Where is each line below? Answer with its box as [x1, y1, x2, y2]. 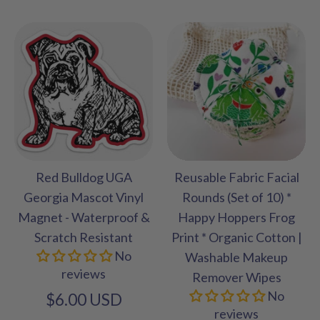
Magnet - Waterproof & [17, 209, 150, 226]
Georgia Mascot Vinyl [24, 189, 144, 206]
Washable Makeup [185, 249, 288, 266]
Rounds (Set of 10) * [181, 189, 291, 206]
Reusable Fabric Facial [174, 169, 299, 186]
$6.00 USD [45, 290, 122, 310]
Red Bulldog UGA [35, 169, 132, 186]
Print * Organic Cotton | [171, 229, 302, 246]
